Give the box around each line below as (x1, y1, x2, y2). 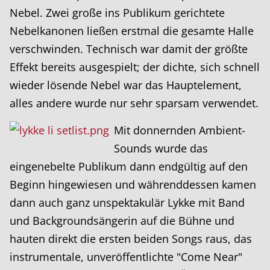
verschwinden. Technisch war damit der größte (10, 41, 248, 56)
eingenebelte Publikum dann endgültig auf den (10, 159, 248, 174)
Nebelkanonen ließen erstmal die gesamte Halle (10, 23, 254, 38)
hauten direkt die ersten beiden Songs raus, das (10, 231, 252, 246)
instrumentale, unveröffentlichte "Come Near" (10, 249, 242, 264)
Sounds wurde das (114, 140, 208, 155)
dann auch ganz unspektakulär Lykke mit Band (10, 195, 245, 210)
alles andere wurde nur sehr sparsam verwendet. (10, 95, 259, 110)
